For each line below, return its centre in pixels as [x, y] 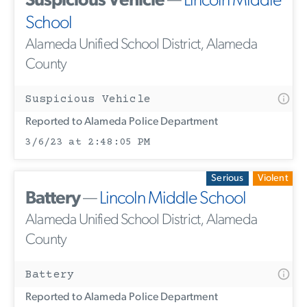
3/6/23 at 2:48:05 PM [88, 142]
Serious [228, 178]
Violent [272, 178]
